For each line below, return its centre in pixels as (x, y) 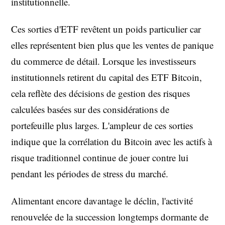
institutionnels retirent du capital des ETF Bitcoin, (106, 77)
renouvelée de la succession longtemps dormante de (110, 217)
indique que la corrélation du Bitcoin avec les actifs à (111, 141)
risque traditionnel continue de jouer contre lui (100, 157)
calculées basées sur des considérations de (90, 109)
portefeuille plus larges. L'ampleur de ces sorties (102, 125)
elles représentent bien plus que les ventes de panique (112, 45)
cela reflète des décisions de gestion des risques (100, 93)
